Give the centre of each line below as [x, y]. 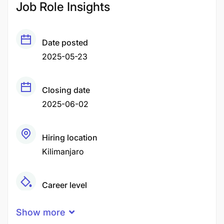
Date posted [65, 42]
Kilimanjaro [63, 151]
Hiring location [70, 137]
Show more [40, 212]
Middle [55, 199]
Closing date [66, 90]
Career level [64, 185]
